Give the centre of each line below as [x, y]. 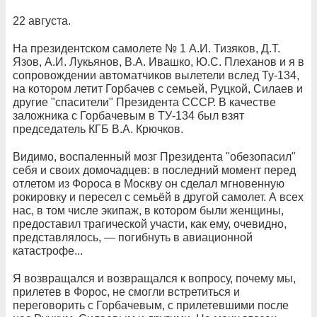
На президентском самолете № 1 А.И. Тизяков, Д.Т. [146, 48]
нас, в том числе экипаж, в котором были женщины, [148, 211]
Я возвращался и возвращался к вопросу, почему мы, [154, 278]
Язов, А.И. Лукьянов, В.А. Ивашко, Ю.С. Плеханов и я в [158, 62]
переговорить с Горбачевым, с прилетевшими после [151, 305]
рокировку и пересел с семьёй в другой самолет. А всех [158, 197]
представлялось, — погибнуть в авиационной [133, 237]
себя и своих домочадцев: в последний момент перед [154, 170]
